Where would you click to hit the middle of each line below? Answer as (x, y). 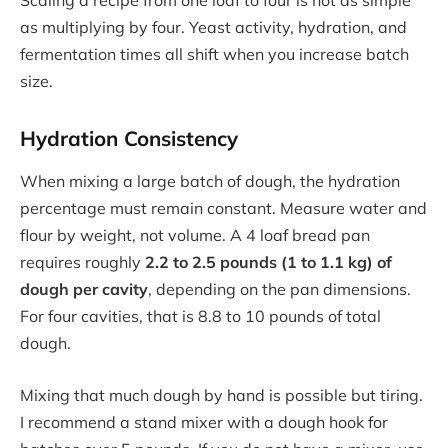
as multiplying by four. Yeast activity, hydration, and (213, 27)
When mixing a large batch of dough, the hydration (210, 181)
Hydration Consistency (129, 137)
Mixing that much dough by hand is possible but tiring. (221, 394)
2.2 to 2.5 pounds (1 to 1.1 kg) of (268, 262)
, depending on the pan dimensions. (279, 289)
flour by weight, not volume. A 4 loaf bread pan (195, 235)
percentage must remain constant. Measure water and (223, 208)
